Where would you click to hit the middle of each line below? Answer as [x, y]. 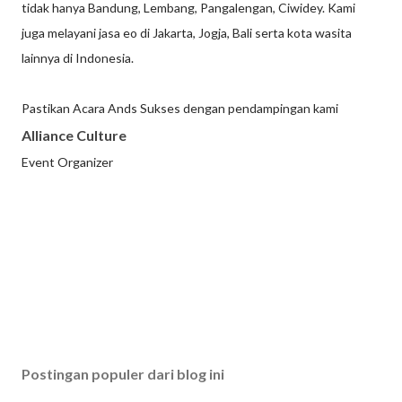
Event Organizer [67, 162]
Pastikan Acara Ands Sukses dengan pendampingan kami [180, 109]
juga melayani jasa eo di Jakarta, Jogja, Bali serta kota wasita [187, 33]
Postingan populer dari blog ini [123, 374]
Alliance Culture [74, 135]
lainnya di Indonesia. [78, 58]
